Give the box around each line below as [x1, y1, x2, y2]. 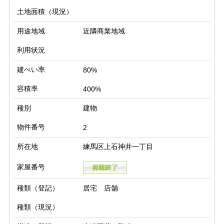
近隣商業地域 [82, 27, 125, 35]
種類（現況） [17, 203, 59, 211]
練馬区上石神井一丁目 [82, 142, 153, 151]
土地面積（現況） [17, 7, 73, 16]
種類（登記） [17, 184, 59, 192]
